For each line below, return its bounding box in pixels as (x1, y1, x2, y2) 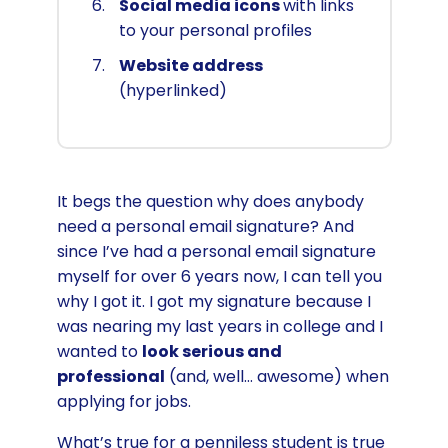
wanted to (56, 340, 142, 364)
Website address (118, 54, 263, 78)
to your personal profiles (118, 19, 312, 43)
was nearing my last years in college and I (56, 315, 383, 339)
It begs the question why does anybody (56, 190, 364, 214)
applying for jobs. (56, 390, 191, 414)
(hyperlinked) (118, 79, 227, 103)
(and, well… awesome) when (164, 365, 389, 389)
